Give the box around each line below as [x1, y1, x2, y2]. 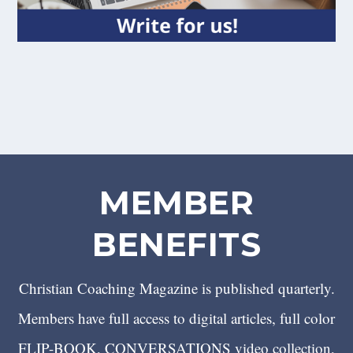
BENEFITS [92, 224, 261, 264]
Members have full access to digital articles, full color [18, 307, 335, 328]
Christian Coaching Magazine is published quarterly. [18, 277, 335, 298]
